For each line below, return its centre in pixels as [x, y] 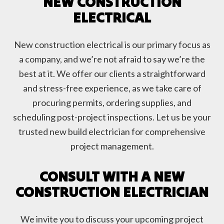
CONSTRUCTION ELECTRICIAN [112, 192]
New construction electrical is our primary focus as [112, 45]
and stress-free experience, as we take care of [112, 88]
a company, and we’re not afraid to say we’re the [112, 59]
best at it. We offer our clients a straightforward [112, 74]
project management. [112, 146]
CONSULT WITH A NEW [112, 176]
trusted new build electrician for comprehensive [112, 132]
